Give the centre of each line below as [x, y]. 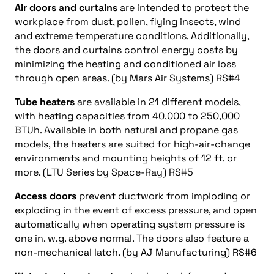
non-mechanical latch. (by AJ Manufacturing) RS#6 [136, 252]
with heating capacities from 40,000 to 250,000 [127, 116]
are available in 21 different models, [157, 102]
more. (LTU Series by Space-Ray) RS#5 [104, 172]
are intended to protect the [183, 8]
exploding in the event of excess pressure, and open [136, 210]
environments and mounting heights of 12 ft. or [126, 158]
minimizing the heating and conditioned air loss [125, 64]
